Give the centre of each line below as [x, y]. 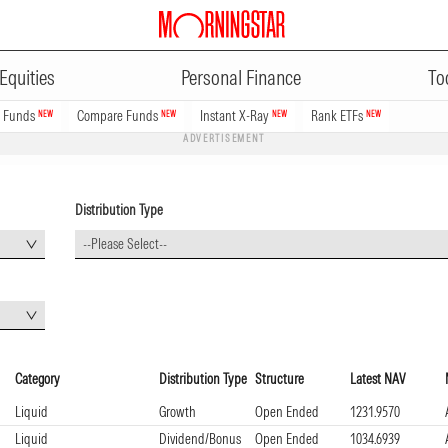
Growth [177, 411]
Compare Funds [119, 116]
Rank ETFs [338, 116]
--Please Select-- [124, 244]
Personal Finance [241, 77]
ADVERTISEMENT [224, 138]
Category [37, 379]
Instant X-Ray [236, 116]
